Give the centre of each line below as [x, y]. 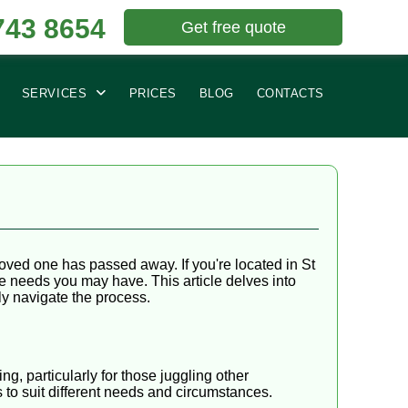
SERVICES [54, 93]
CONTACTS [290, 93]
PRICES [153, 93]
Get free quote [233, 27]
